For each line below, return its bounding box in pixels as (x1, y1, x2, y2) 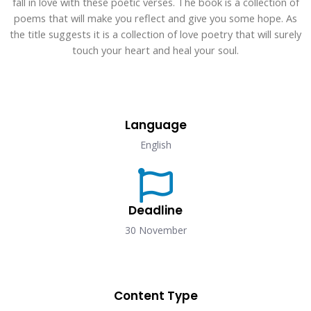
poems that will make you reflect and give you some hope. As (14, 11, 297, 26)
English (140, 137, 171, 151)
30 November (124, 223, 187, 237)
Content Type (113, 287, 198, 304)
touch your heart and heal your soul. (72, 43, 239, 58)
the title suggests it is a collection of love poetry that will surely (10, 27, 301, 42)
